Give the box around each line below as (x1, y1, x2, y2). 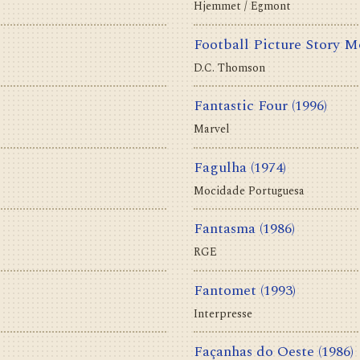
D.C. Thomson (194, 59, 265, 76)
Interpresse (194, 305, 252, 322)
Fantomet (194, 279, 256, 301)
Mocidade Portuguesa (194, 182, 305, 199)
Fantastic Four (194, 95, 288, 117)
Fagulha (194, 156, 247, 178)
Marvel (194, 121, 230, 138)
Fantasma (194, 218, 256, 240)
